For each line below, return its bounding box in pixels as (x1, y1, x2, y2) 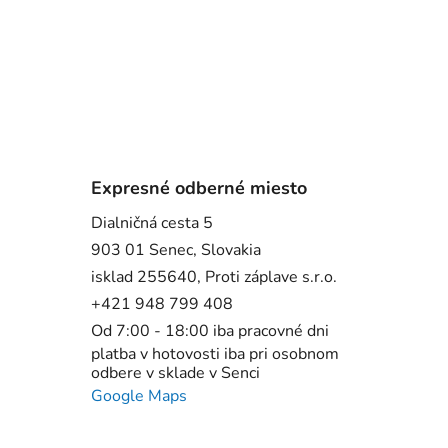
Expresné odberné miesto (90, 176, 307, 201)
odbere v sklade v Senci (90, 362, 260, 385)
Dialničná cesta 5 (90, 212, 213, 235)
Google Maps (90, 385, 187, 408)
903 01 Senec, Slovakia (90, 239, 261, 262)
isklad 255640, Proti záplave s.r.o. (90, 266, 337, 289)
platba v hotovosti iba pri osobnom (90, 343, 339, 366)
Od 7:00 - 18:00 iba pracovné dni (90, 320, 329, 343)
